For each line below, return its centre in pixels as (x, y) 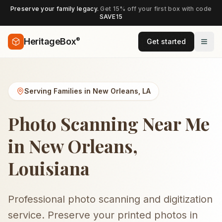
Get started (166, 41)
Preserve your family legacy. (55, 9)
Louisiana (49, 168)
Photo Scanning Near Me (109, 123)
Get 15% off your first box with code (156, 9)
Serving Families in (58, 91)
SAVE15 (111, 17)
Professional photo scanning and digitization (110, 199)
